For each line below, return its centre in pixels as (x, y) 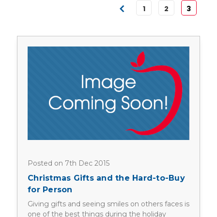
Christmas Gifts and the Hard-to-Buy (106, 178)
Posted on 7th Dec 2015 (69, 163)
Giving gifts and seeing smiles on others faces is (108, 204)
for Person (50, 190)
